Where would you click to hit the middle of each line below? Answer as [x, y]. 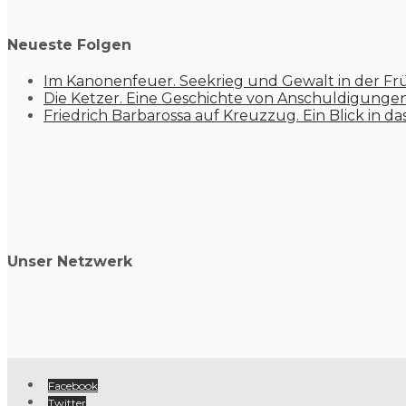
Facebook [73, 385]
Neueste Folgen [69, 44]
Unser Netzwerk [70, 262]
